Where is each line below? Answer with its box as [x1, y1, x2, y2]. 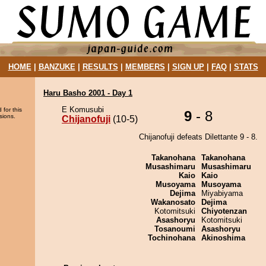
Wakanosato [151, 198, 195, 207]
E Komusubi [62, 105, 104, 114]
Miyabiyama [201, 189, 243, 198]
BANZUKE [38, 62, 75, 71]
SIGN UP [172, 62, 204, 71]
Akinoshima [201, 233, 245, 242]
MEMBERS [125, 62, 165, 71]
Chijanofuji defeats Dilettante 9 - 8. [139, 132, 258, 141]
